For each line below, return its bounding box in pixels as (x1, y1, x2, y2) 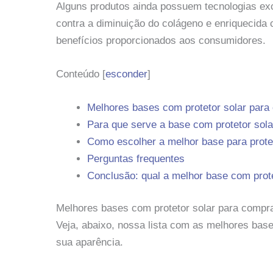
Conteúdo (56, 68, 99, 80)
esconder (105, 68, 147, 80)
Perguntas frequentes (87, 152, 185, 165)
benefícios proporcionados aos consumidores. (56, 34, 266, 46)
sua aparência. (56, 236, 123, 249)
